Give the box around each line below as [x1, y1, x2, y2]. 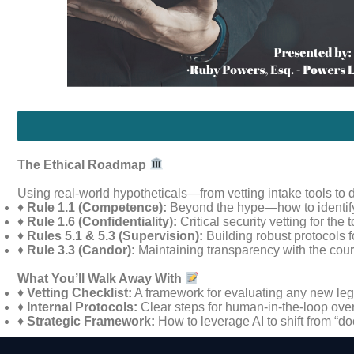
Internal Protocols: [27, 299, 137, 314]
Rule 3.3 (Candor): [27, 243, 135, 257]
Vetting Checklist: [27, 285, 132, 299]
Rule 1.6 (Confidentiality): [27, 214, 177, 228]
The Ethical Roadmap [17, 157, 149, 171]
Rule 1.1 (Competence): [27, 200, 167, 214]
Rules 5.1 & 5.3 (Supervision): [27, 228, 203, 243]
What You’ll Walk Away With [17, 271, 185, 285]
